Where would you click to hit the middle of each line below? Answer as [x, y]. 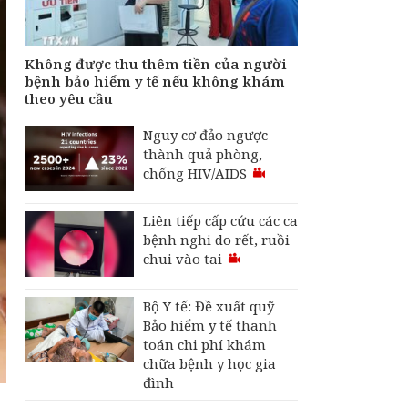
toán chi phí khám [204, 344]
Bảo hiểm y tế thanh [210, 325]
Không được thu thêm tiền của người [156, 64]
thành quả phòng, [203, 154]
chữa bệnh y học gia [209, 363]
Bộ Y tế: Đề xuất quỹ [209, 306]
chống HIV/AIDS [197, 173]
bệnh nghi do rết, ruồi [216, 240]
